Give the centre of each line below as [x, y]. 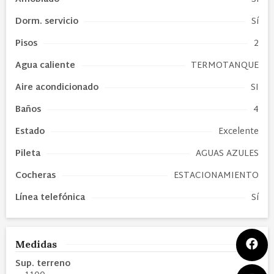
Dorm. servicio [47, 21]
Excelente [239, 131]
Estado [30, 131]
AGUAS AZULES [227, 154]
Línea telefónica [50, 198]
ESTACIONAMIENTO [216, 176]
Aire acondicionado [57, 87]
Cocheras [35, 176]
